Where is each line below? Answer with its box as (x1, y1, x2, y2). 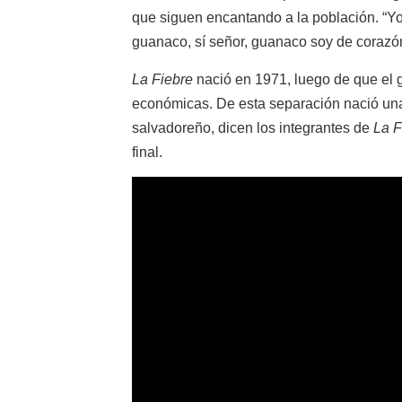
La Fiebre (132, 71, 193, 87)
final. (132, 144, 162, 160)
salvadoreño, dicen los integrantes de (132, 119, 373, 135)
